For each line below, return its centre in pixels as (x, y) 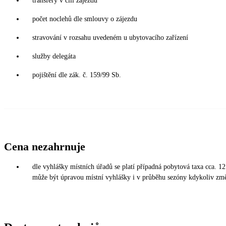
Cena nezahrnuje (45, 146)
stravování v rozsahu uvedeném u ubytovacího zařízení (110, 37)
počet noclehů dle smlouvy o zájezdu (85, 19)
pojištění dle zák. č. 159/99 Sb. (77, 75)
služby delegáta (54, 56)
